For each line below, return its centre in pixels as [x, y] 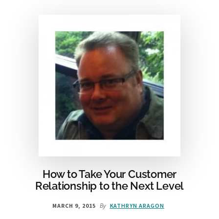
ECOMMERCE [161, 22]
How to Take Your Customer [109, 174]
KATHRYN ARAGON [137, 206]
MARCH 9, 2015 [74, 206]
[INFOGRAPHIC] [166, 42]
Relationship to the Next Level [109, 186]
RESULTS [155, 32]
